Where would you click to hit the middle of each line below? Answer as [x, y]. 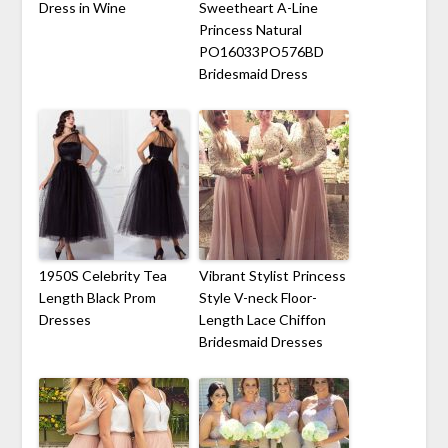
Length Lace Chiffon [262, 319]
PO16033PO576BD [261, 51]
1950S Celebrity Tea [102, 275]
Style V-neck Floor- [257, 297]
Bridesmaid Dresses [260, 341]
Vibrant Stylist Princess [272, 275]
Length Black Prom [97, 297]
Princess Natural [250, 29]
